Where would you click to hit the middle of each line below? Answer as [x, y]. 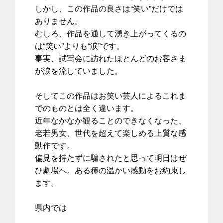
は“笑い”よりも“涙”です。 [80, 45]
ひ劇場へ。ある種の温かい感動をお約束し [111, 170]
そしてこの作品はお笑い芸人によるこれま [111, 95]
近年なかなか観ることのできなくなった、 [111, 120]
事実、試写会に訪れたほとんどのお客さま [111, 58]
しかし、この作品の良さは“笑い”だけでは [109, 8]
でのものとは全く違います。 [87, 108]
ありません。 [59, 20]
